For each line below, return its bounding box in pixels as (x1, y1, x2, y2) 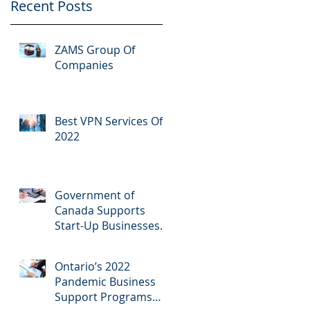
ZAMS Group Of (55, 42, 135, 57)
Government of (55, 188, 134, 203)
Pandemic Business (55, 274, 156, 289)
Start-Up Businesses (55, 218, 160, 233)
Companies (55, 57, 113, 73)
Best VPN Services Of (55, 113, 163, 129)
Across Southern (55, 233, 142, 248)
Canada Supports (55, 203, 145, 218)
